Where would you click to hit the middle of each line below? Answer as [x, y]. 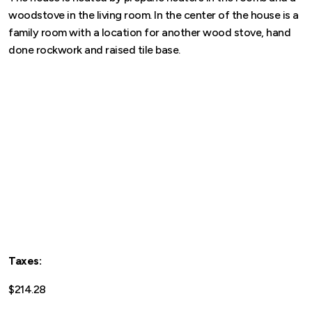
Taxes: [25, 260]
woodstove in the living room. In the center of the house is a [154, 15]
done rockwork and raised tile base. [97, 49]
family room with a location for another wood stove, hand [149, 32]
